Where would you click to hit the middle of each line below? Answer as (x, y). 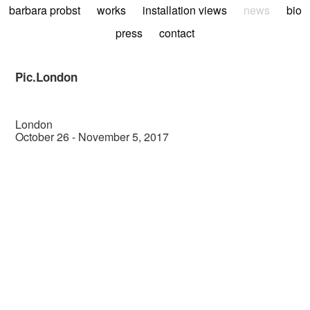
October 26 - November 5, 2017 (92, 137)
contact (177, 33)
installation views (184, 10)
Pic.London (47, 77)
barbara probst (44, 10)
